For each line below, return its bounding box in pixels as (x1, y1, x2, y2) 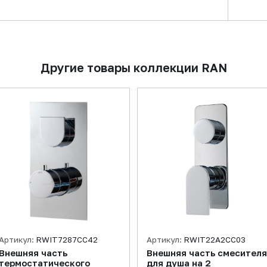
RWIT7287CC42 (36, 235, 98, 244)
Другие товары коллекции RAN (40, 60, 227, 74)
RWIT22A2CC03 (184, 235, 246, 244)
